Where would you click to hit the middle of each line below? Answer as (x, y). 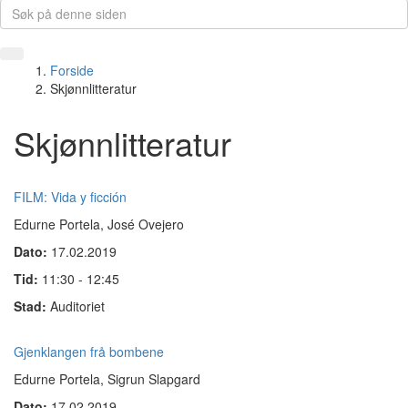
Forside (72, 70)
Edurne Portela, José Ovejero (99, 224)
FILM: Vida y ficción (70, 197)
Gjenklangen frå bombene (89, 352)
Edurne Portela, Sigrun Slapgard (107, 379)
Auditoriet (77, 306)
